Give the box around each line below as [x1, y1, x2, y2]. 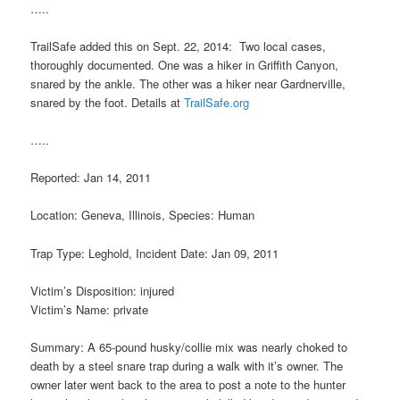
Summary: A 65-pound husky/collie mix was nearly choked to [30, 337, 348, 355]
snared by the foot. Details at [30, 94, 185, 112]
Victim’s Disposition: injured [30, 281, 175, 299]
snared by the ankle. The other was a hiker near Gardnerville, [30, 75, 346, 93]
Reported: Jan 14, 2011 [30, 169, 152, 187]
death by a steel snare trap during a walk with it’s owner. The [30, 356, 344, 374]
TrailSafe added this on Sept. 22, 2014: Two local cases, [30, 37, 327, 55]
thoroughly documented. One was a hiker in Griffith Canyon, [30, 56, 339, 74]
